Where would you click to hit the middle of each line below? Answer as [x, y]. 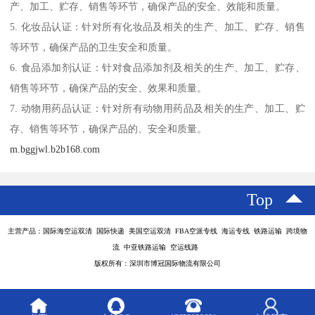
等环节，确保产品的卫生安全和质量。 [94, 47]
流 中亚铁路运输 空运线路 [157, 247]
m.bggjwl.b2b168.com [55, 149]
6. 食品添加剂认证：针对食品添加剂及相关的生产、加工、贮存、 [157, 67]
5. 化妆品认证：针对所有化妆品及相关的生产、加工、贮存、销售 [157, 26]
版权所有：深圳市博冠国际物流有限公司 [157, 263]
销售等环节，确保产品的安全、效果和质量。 [109, 88]
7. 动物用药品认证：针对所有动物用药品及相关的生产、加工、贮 [157, 108]
